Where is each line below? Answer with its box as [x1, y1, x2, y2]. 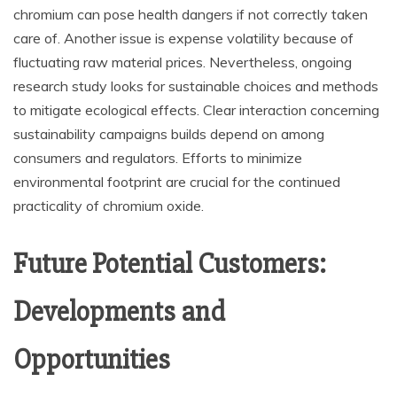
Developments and [13, 294, 225, 329]
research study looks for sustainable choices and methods [13, 77, 378, 95]
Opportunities [13, 342, 170, 377]
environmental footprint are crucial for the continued [13, 173, 340, 191]
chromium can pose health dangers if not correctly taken [13, 5, 368, 23]
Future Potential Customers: [13, 246, 326, 281]
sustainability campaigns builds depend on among [13, 125, 324, 143]
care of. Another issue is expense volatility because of [13, 29, 354, 47]
